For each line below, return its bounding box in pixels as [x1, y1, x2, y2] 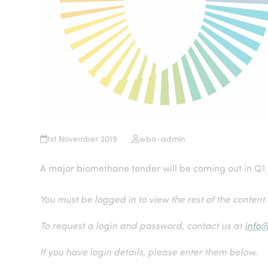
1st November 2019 [47, 133, 118, 144]
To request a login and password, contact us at [40, 219, 245, 232]
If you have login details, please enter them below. [40, 245, 258, 258]
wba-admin [139, 133, 185, 144]
